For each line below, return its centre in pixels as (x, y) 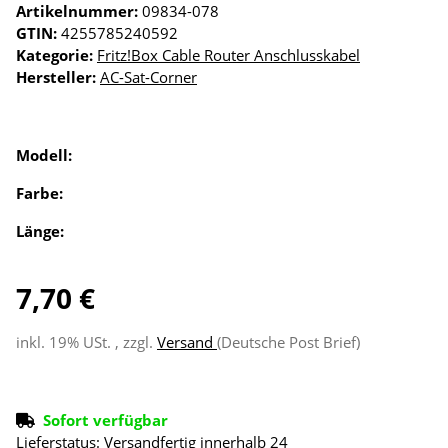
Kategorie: (56, 55)
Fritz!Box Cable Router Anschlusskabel (228, 55)
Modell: (46, 155)
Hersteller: (56, 77)
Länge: (42, 231)
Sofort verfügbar (105, 420)
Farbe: (41, 193)
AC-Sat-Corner (148, 77)
